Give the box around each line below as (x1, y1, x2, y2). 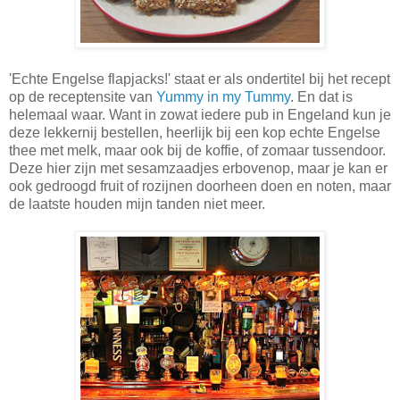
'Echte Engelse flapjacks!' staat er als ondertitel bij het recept (9, 71, 390, 87)
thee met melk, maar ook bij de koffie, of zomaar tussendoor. (9, 142, 386, 158)
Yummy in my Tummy (156, 88, 290, 104)
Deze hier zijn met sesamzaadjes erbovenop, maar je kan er (9, 160, 387, 176)
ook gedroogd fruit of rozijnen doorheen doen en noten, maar (9, 178, 391, 194)
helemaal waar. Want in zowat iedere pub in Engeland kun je (9, 106, 391, 122)
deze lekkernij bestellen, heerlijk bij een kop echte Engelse (9, 124, 380, 140)
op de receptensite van (9, 88, 156, 104)
